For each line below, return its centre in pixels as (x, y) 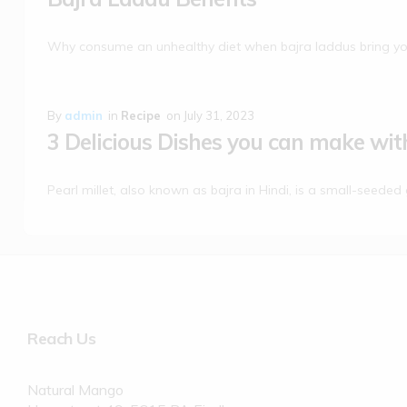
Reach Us (61, 338)
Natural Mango (75, 390)
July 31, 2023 (219, 115)
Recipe (141, 115)
